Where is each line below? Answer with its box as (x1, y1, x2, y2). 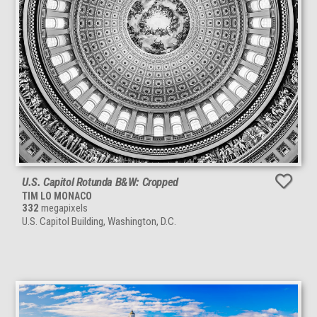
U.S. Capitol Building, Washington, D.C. (22, 214, 176, 228)
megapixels (39, 201, 88, 214)
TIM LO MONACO (22, 190, 92, 202)
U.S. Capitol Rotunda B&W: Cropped (22, 174, 178, 189)
